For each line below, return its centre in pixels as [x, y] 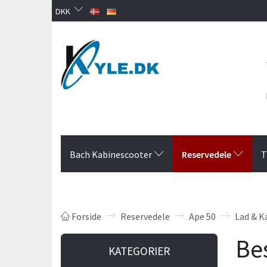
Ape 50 [202, 216]
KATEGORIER [139, 251]
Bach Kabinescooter [111, 154]
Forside [86, 216]
